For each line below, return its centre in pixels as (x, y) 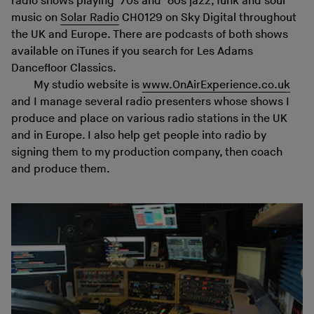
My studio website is (88, 85)
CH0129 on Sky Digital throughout (208, 18)
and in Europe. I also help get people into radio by (139, 135)
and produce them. (61, 169)
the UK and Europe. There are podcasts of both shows (150, 34)
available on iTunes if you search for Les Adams (132, 51)
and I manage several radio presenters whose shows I (150, 102)
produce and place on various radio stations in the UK (149, 118)
